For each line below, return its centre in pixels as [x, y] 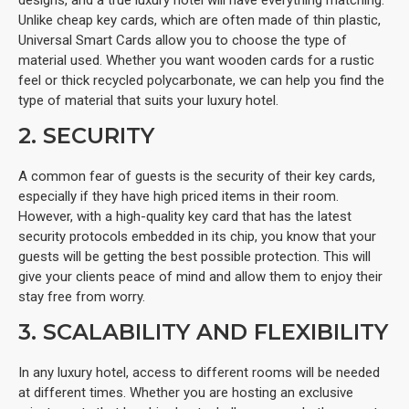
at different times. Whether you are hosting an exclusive [186, 392]
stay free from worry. [82, 296]
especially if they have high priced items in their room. [178, 196]
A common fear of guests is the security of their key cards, [197, 176]
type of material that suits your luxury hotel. [148, 100]
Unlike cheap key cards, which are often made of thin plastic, [199, 20]
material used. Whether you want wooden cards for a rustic [196, 60]
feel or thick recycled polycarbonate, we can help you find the [201, 80]
